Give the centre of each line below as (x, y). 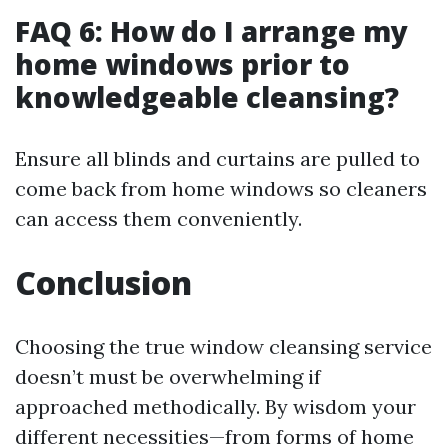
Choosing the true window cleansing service (223, 346)
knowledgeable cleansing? (207, 97)
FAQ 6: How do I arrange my (211, 31)
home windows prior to (182, 64)
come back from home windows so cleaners (221, 188)
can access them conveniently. (158, 218)
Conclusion (103, 282)
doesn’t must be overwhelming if (168, 376)
